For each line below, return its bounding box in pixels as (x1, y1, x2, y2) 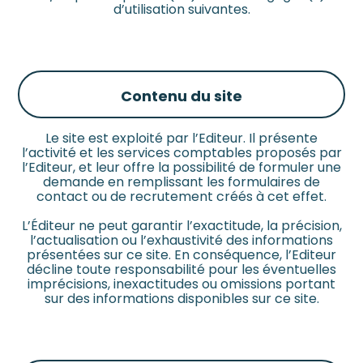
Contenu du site (121, 86, 242, 107)
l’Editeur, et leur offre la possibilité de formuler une (22, 158, 341, 177)
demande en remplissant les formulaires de (43, 173, 320, 192)
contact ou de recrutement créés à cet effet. (36, 187, 327, 207)
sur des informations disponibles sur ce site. (44, 289, 319, 309)
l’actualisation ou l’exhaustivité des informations (30, 231, 333, 250)
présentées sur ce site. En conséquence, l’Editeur (27, 246, 336, 265)
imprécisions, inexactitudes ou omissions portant (28, 275, 335, 294)
